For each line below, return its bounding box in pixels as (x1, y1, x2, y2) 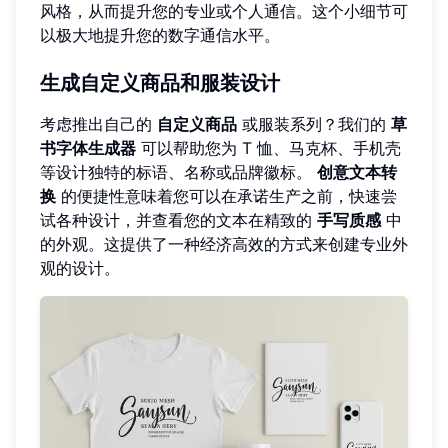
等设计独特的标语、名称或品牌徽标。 (40, 161, 317, 182)
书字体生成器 (40, 137, 136, 158)
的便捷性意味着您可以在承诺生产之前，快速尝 (56, 185, 397, 206)
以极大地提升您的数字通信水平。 (40, 24, 280, 45)
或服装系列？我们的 (237, 113, 391, 134)
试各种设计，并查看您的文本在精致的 (40, 209, 317, 230)
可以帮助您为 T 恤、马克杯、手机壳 (136, 137, 401, 158)
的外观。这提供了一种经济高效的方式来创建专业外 (40, 233, 408, 254)
